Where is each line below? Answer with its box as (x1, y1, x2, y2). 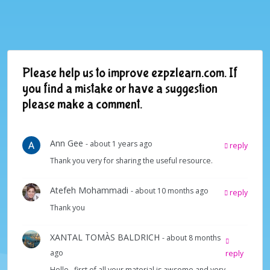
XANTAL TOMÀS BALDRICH (50, 231, 162, 243)
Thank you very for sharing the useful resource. (50, 155, 213, 166)
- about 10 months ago (131, 186, 209, 196)
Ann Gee (50, 137, 86, 149)
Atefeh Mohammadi (50, 184, 131, 196)
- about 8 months (162, 233, 221, 243)
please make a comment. (22, 96, 142, 113)
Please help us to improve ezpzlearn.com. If (22, 65, 238, 81)
